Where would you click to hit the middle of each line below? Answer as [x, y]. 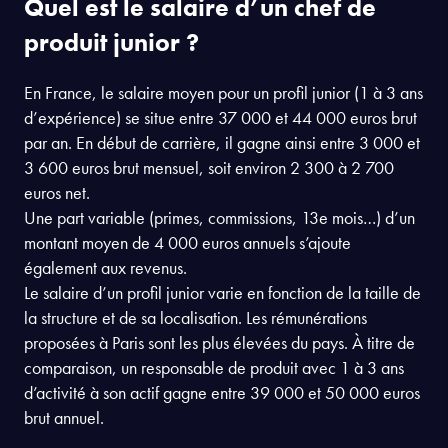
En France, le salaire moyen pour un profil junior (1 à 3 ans [223, 92]
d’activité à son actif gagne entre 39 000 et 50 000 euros [222, 392]
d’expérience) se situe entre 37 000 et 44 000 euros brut [220, 117]
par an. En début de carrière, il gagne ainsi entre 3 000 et [222, 142]
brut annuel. [64, 417]
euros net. [57, 192]
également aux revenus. [105, 267]
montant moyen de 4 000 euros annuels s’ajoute [187, 242]
